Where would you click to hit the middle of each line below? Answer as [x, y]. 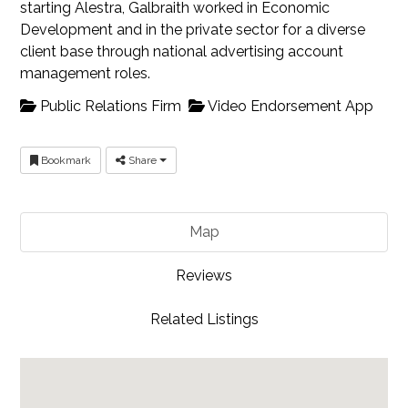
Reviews [204, 275]
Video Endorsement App [290, 106]
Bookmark [65, 160]
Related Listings [204, 319]
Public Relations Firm [109, 106]
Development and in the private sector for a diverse [193, 30]
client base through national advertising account [182, 52]
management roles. [86, 74]
